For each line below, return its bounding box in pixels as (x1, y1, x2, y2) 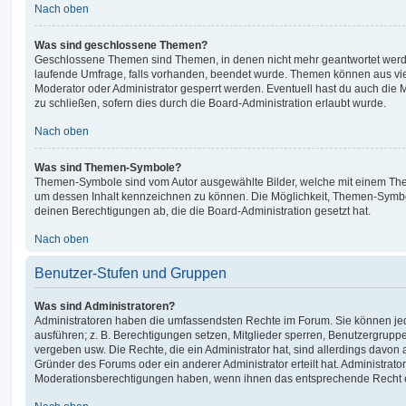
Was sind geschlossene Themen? (34, 38, 208, 52)
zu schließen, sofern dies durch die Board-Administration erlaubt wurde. (34, 96, 386, 110)
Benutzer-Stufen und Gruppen (34, 265, 227, 281)
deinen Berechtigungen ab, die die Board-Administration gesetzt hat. (34, 204, 371, 217)
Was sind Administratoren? (34, 299, 175, 313)
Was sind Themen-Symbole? (34, 160, 181, 174)
